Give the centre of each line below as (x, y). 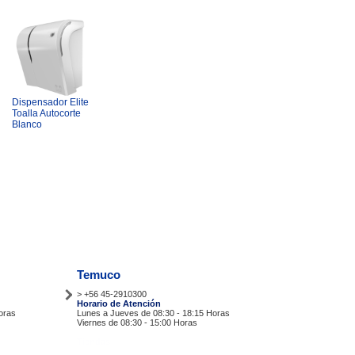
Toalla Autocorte (46, 113)
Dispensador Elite (50, 102)
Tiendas (94, 342)
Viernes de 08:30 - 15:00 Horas (137, 323)
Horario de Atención (119, 303)
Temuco (99, 275)
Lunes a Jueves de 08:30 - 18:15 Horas (153, 313)
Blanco (27, 124)
